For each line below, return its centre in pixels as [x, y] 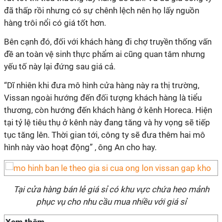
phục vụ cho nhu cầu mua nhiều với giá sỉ [111, 202]
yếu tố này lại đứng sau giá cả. [60, 66]
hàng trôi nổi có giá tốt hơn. [55, 23]
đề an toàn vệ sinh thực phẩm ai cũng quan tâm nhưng [105, 54]
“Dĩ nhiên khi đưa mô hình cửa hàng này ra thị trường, [102, 85]
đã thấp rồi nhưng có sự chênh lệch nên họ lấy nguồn [102, 10]
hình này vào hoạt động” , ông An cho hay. [80, 147]
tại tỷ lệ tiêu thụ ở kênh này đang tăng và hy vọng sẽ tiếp [107, 122]
